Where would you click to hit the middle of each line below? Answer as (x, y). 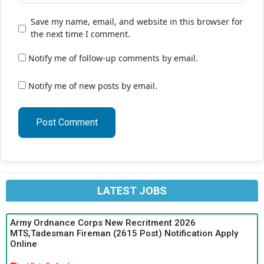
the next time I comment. (80, 34)
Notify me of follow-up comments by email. (113, 58)
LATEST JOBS (132, 190)
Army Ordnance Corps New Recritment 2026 (103, 222)
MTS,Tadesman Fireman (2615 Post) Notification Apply (124, 233)
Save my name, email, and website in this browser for (137, 21)
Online (24, 244)
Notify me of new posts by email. (93, 85)
